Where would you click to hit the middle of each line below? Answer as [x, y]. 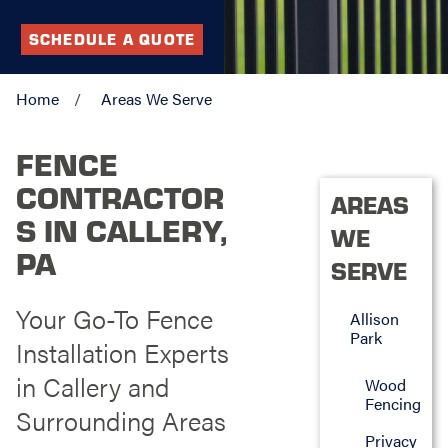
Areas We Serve [156, 99]
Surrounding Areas [120, 420]
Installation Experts [122, 352]
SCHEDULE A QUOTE [112, 38]
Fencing [393, 403]
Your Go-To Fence [114, 318]
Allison [374, 318]
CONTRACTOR [119, 195]
